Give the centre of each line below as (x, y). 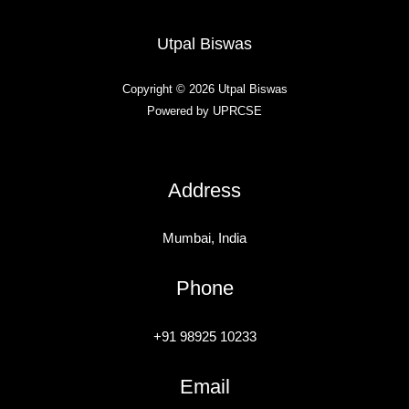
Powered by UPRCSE (204, 111)
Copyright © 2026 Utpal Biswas (204, 89)
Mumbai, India (204, 238)
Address (204, 190)
